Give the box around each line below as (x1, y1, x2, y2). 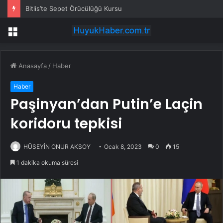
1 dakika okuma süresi (15, 159, 78, 167)
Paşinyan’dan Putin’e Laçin (10, 95, 203, 114)
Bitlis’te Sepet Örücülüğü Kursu (25, 4, 122, 12)
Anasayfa (16, 62, 47, 70)
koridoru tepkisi (10, 114, 122, 134)
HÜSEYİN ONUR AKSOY (23, 143, 91, 151)
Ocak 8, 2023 (104, 143, 142, 151)
